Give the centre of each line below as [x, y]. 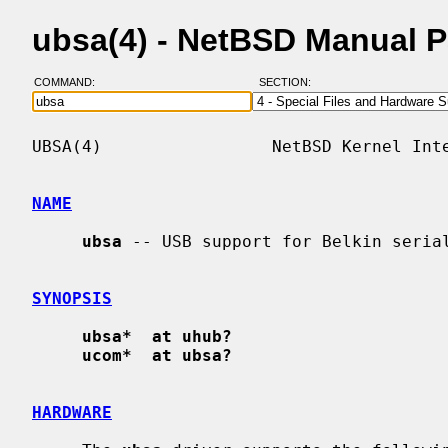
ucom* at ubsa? [157, 355]
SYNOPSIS [72, 298]
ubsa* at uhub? [157, 336]
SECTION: [289, 82]
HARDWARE [72, 412]
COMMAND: [70, 82]
